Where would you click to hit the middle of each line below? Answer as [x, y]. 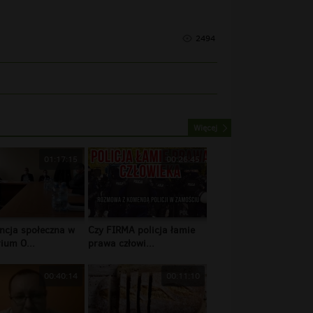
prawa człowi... [121, 243]
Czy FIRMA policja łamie [141, 230]
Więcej [205, 128]
